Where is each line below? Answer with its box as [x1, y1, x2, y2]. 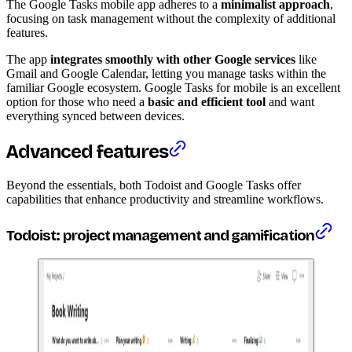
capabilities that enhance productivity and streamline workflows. [6, 192, 324, 206]
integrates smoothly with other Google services [50, 53, 295, 67]
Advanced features [6, 140, 168, 163]
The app [6, 53, 50, 67]
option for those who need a [6, 95, 148, 109]
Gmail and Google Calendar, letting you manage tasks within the [6, 67, 326, 81]
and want [266, 95, 314, 109]
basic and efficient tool [148, 95, 266, 109]
